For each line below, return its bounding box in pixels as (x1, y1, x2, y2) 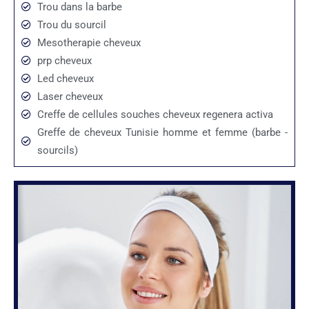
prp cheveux (37, 54, 92, 68)
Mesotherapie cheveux (37, 37, 141, 50)
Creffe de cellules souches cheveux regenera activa (37, 108, 273, 121)
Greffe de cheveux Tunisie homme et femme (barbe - (37, 126, 288, 139)
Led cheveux (37, 72, 94, 86)
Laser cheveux (37, 90, 103, 103)
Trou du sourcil (37, 19, 106, 32)
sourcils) (37, 144, 78, 157)
